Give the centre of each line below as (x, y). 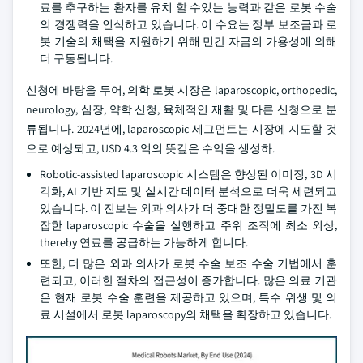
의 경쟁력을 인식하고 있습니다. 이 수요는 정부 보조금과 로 (188, 24)
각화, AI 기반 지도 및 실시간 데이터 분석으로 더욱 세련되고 (188, 191)
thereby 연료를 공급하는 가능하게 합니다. (144, 242)
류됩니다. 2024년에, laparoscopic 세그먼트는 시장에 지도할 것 (181, 129)
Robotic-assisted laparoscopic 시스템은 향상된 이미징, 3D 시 (188, 174)
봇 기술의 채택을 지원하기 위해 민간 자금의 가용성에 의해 (188, 41)
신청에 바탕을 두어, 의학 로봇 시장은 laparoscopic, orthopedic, (181, 90)
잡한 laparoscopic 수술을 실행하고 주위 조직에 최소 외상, (188, 225)
